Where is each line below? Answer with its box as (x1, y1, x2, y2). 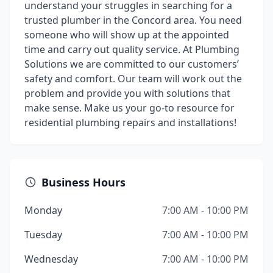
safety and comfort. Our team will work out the (24, 72, 242, 85)
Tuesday (24, 228, 62, 241)
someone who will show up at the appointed (24, 28, 229, 41)
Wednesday (24, 252, 78, 266)
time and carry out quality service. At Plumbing (24, 43, 239, 56)
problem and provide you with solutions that (24, 87, 230, 100)
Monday (24, 204, 62, 217)
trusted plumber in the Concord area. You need (24, 13, 242, 27)
